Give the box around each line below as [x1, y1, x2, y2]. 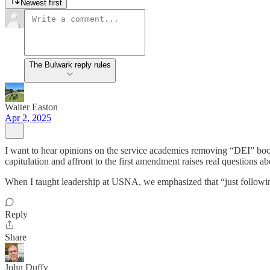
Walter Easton [5, 102, 58, 112]
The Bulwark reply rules [29, 60, 111, 69]
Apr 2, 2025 [5, 113, 51, 123]
